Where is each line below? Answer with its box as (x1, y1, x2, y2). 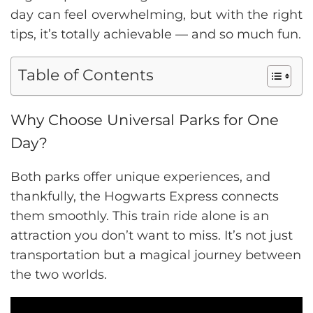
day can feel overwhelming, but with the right (10, 7, 303, 22)
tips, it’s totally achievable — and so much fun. (10, 27, 301, 42)
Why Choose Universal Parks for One (10, 111, 279, 129)
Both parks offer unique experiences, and (10, 169, 270, 184)
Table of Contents (18, 66, 154, 84)
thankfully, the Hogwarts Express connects (10, 189, 279, 204)
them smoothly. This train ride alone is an (10, 208, 269, 224)
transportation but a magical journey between (10, 247, 301, 263)
